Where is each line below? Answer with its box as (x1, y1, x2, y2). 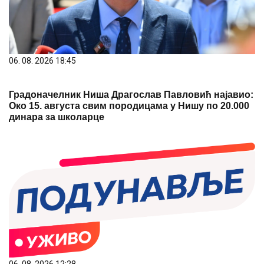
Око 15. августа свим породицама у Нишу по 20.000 (9, 100, 249, 111)
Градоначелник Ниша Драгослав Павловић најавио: (9, 89, 253, 100)
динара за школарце (9, 111, 104, 122)
